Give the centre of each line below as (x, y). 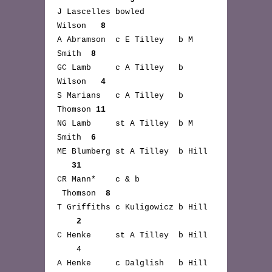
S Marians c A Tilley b (120, 96)
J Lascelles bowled (120, 12)
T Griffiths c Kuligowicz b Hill (132, 207)
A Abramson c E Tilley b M (125, 40)
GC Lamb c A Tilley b (120, 68)
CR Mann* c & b (118, 179)
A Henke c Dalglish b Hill (132, 263)
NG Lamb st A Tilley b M (125, 124)
